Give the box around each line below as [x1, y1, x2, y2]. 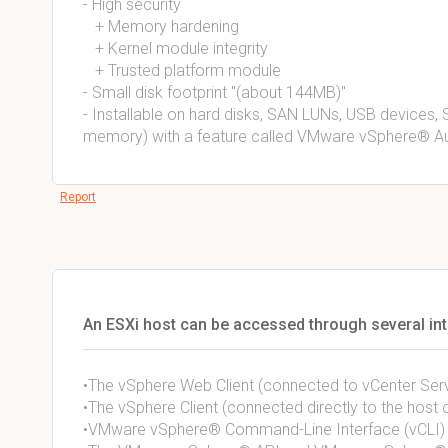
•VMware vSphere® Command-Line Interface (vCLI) [83, 420, 445, 439]
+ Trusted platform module [83, 61, 281, 80]
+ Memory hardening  [83, 17, 243, 36]
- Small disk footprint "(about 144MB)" [83, 83, 346, 102]
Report [60, 190, 96, 204]
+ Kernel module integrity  [83, 39, 272, 58]
